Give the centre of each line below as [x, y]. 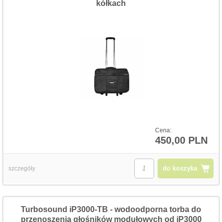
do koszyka [180, 168]
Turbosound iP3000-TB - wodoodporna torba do [111, 209]
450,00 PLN [181, 140]
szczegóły [22, 168]
